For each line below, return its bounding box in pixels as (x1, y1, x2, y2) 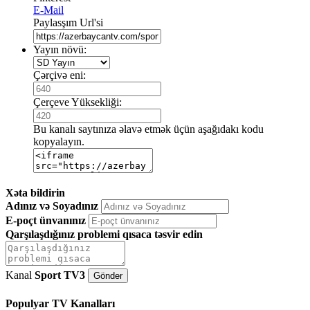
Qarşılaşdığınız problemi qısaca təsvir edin (6, 228, 203, 240)
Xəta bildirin (6, 186, 65, 199)
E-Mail (33, 3, 64, 16)
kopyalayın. (33, 135, 84, 147)
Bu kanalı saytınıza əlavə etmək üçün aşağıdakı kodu (33, 122, 264, 135)
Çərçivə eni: (33, 69, 86, 81)
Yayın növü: (33, 43, 86, 55)
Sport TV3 (35, 268, 85, 281)
